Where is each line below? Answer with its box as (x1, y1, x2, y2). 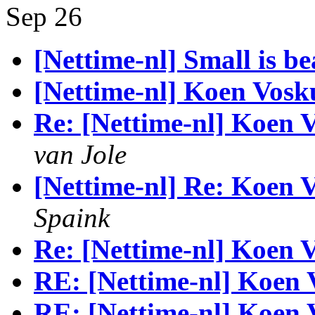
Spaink (34, 202, 110, 233)
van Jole (34, 139, 127, 169)
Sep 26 (6, 1, 82, 32)
